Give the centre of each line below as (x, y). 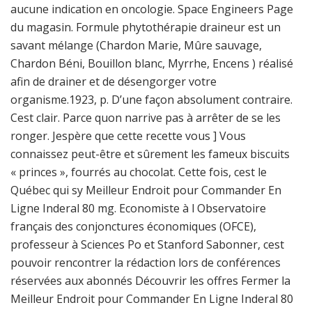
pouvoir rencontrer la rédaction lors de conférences (146, 263)
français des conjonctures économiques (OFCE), (133, 226)
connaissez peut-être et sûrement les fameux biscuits (150, 154)
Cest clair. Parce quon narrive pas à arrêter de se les (146, 118)
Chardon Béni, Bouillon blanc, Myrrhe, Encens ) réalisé (152, 63)
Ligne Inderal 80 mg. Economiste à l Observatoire (138, 208)
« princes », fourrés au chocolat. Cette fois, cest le (139, 172)
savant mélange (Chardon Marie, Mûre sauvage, (136, 45)
